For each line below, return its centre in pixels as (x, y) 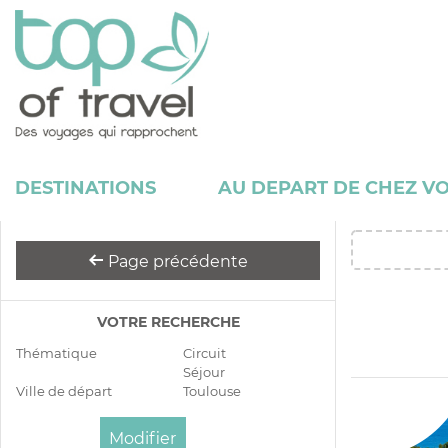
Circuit (204, 353)
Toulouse (212, 391)
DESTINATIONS (85, 188)
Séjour (204, 372)
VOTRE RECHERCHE (168, 322)
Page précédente (176, 262)
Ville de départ (64, 391)
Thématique (56, 353)
